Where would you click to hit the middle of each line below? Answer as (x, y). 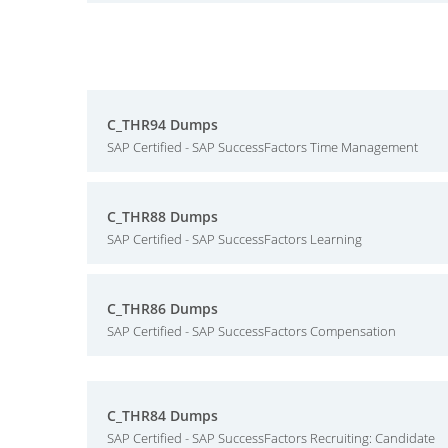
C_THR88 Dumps (162, 216)
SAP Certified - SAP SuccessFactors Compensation (251, 331)
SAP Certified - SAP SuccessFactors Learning (234, 239)
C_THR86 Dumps (162, 308)
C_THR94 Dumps (162, 124)
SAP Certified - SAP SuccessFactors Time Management (262, 147)
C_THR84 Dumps (162, 415)
